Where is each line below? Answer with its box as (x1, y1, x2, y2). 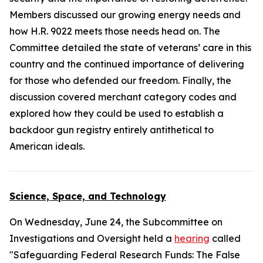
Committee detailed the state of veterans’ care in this (9, 42, 251, 53)
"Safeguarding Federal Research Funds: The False (9, 249, 240, 261)
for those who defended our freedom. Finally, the (9, 75, 231, 86)
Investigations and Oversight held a (9, 232, 174, 244)
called (210, 232, 241, 244)
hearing (174, 232, 210, 244)
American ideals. (9, 140, 85, 152)
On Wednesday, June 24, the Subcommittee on (9, 216, 222, 228)
